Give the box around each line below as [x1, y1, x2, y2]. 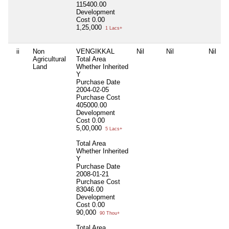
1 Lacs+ [104, 25, 122, 31]
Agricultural [33, 55, 66, 63]
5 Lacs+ [104, 126, 122, 131]
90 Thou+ [98, 210, 120, 216]
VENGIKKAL [76, 47, 114, 55]
